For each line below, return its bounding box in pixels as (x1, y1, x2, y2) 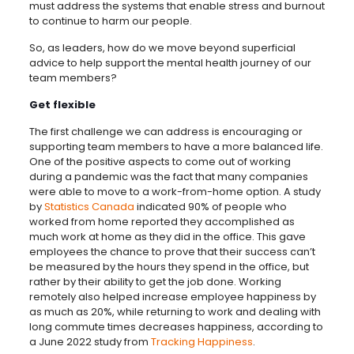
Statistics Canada (43, 198, 134, 214)
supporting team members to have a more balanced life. (28, 138, 323, 154)
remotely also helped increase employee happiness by (28, 288, 316, 304)
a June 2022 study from (28, 333, 151, 349)
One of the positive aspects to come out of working (28, 153, 291, 169)
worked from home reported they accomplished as (28, 213, 295, 229)
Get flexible (28, 96, 96, 112)
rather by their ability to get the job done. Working (28, 273, 281, 289)
